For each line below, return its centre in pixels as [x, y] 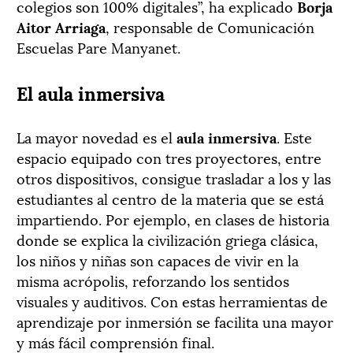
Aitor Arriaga [61, 27]
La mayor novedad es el [97, 137]
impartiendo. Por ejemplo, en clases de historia [173, 219]
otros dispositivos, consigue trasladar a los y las [174, 178]
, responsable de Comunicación [210, 27]
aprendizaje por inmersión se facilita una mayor [175, 321]
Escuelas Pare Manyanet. [98, 47]
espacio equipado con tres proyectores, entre [169, 158]
